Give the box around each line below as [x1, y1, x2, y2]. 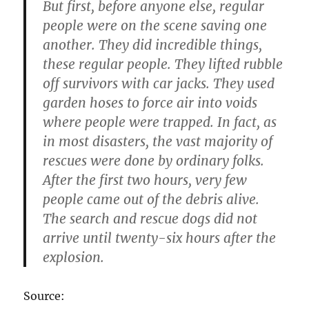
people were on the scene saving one [43, 17, 268, 34]
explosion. [43, 249, 105, 266]
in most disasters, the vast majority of [43, 133, 273, 150]
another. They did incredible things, [43, 37, 263, 54]
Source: [23, 289, 66, 303]
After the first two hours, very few [43, 172, 248, 189]
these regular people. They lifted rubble [43, 56, 283, 73]
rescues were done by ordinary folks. [43, 152, 265, 170]
